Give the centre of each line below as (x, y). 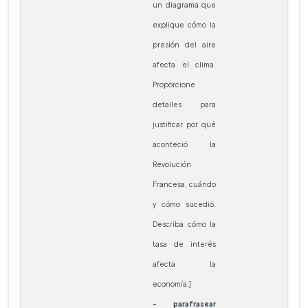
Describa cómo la (184, 224)
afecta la (184, 264)
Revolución (172, 164)
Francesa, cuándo (184, 184)
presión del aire (184, 44)
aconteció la (184, 144)
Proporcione (174, 84)
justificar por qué (184, 124)
